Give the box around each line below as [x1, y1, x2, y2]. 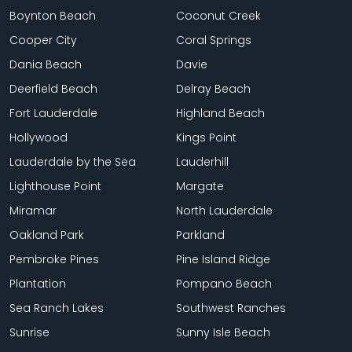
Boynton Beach [9, 7, 96, 24]
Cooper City [9, 31, 77, 48]
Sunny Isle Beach [176, 324, 270, 340]
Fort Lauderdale [9, 104, 97, 121]
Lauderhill [176, 153, 229, 170]
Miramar [9, 202, 57, 218]
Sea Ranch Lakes [9, 299, 104, 316]
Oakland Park [9, 226, 84, 243]
